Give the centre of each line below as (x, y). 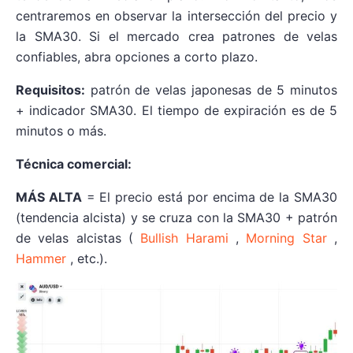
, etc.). (87, 259)
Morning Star (286, 238)
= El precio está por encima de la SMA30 (210, 197)
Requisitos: (50, 90)
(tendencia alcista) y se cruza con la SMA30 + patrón (176, 218)
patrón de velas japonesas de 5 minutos (211, 90)
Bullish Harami (184, 238)
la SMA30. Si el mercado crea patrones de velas (176, 37)
